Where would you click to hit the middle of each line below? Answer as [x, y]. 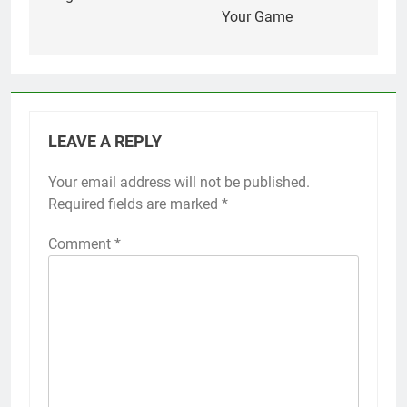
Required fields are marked [135, 204]
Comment [81, 244]
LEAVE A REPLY [105, 142]
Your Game [257, 17]
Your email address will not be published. [179, 183]
